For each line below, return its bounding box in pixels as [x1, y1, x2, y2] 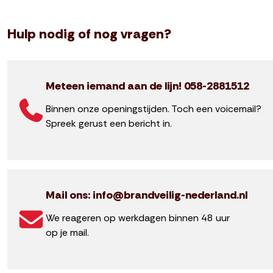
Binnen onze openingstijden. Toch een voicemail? [46, 102, 262, 115]
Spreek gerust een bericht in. [46, 117, 172, 130]
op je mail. [46, 226, 90, 239]
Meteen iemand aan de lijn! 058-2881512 [46, 79, 249, 93]
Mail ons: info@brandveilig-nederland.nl [46, 188, 247, 202]
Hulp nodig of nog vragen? [7, 24, 171, 43]
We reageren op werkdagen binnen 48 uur [46, 211, 230, 224]
